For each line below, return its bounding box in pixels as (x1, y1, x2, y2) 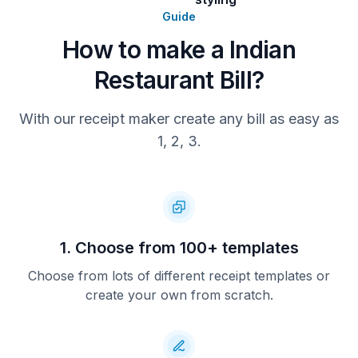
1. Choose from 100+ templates (59, 238, 299, 257)
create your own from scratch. (85, 287, 273, 303)
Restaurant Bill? (93, 66, 265, 94)
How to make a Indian (62, 35, 296, 64)
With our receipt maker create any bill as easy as (19, 110, 339, 127)
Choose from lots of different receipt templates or (28, 268, 330, 284)
